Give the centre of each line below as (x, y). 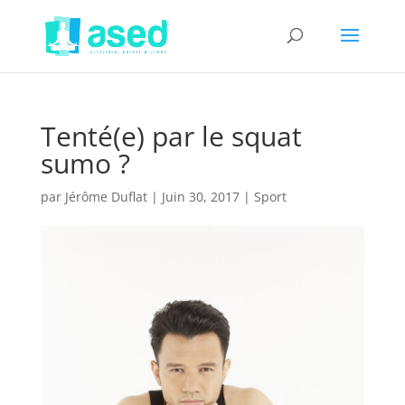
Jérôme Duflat (106, 197)
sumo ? (85, 163)
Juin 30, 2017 (200, 197)
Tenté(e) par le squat (171, 136)
